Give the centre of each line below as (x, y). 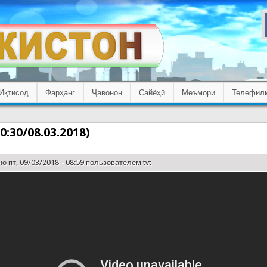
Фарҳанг (60, 92)
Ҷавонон (107, 92)
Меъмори (198, 92)
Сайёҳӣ (152, 92)
